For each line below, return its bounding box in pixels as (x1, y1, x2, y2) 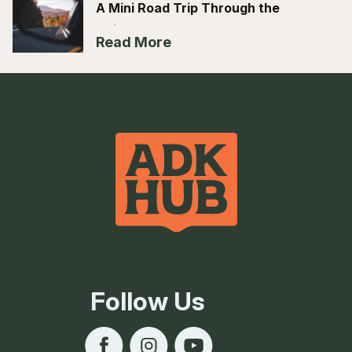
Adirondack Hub (96, 21, 196, 38)
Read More (96, 33, 171, 50)
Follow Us (90, 286, 205, 317)
